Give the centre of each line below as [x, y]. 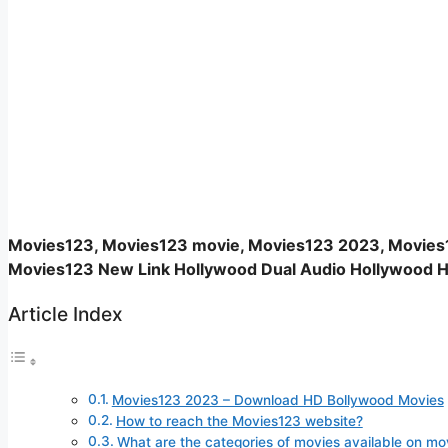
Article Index [65, 314]
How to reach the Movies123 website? [239, 421]
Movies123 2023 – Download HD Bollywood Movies [277, 400]
